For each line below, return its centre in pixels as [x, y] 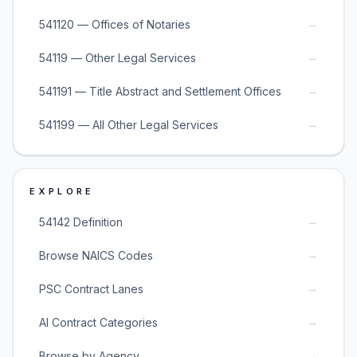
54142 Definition [81, 222]
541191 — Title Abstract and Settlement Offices [160, 91]
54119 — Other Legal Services [118, 57]
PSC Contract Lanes [91, 288]
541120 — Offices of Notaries [115, 24]
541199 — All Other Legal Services [129, 124]
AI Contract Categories [98, 322]
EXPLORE [62, 191]
